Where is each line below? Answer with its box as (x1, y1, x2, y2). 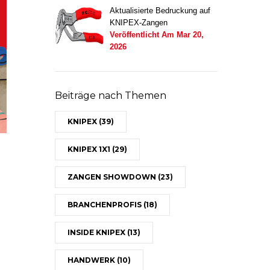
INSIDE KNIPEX (67, 228, 127, 237)
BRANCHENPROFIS (67, 200, 143, 209)
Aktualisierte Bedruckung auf (110, 6, 210, 15)
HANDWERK (67, 256, 117, 265)
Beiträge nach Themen (55, 90, 166, 101)
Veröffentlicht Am (110, 30, 174, 39)
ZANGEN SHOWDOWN (67, 172, 158, 181)
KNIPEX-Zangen (110, 18, 168, 27)
